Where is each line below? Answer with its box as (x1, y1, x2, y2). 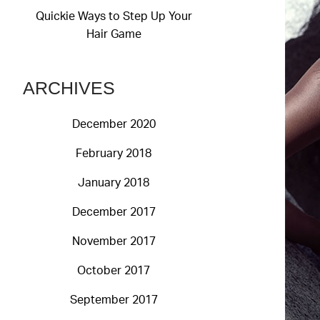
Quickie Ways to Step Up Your (35, 11, 192, 23)
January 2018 (78, 177, 149, 189)
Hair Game (86, 29, 141, 41)
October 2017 (77, 265, 150, 277)
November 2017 (71, 236, 156, 248)
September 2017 (69, 294, 158, 306)
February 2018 (76, 148, 151, 160)
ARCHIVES (23, 78, 115, 99)
